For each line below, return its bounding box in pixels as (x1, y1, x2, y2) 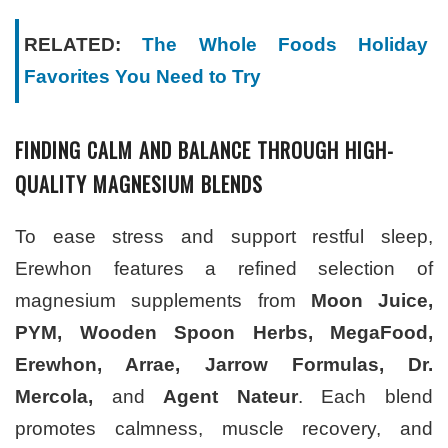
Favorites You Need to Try (24, 66, 261, 88)
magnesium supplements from (15, 290, 311, 312)
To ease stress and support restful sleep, (15, 226, 433, 248)
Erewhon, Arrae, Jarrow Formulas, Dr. (15, 354, 433, 376)
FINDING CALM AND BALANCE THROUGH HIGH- (15, 135, 394, 166)
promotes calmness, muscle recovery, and (15, 418, 433, 440)
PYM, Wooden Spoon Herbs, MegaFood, (15, 322, 433, 344)
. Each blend (297, 386, 434, 408)
